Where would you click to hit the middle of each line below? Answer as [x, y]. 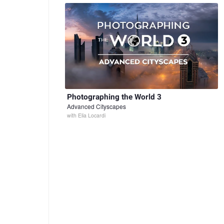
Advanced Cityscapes [96, 106]
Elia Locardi [92, 115]
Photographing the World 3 [114, 97]
